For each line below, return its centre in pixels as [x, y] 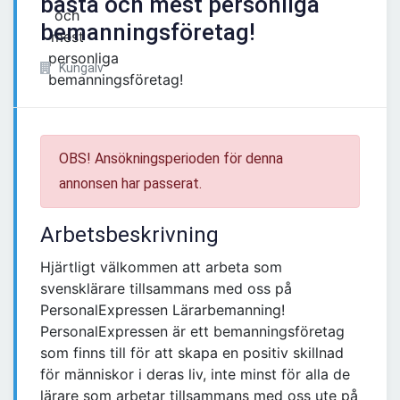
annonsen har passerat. [130, 184]
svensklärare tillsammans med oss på [166, 289]
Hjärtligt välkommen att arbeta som [161, 267]
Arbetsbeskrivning [129, 235]
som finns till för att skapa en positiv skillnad [192, 353]
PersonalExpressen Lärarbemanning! [162, 310]
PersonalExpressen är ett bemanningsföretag [192, 332]
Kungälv [80, 68]
